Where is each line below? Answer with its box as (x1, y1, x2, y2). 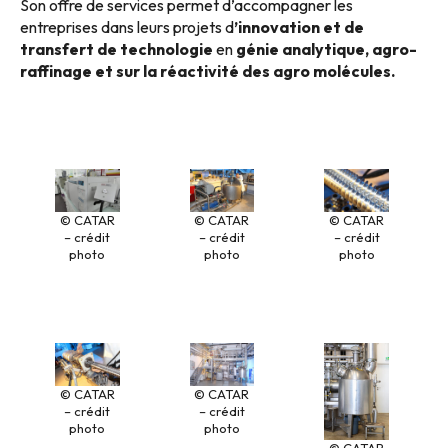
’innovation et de (234, 16, 364, 37)
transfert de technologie (20, 38, 213, 59)
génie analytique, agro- (236, 38, 417, 59)
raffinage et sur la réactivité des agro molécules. (20, 60, 395, 81)
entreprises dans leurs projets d (20, 16, 234, 37)
